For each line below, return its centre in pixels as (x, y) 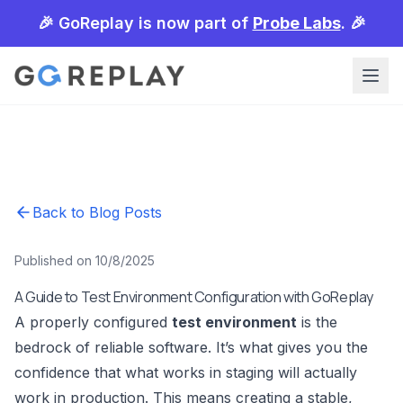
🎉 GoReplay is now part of (145, 23)
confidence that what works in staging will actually (186, 372)
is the (317, 322)
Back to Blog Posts (97, 212)
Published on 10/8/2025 (85, 260)
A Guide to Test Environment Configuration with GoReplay (194, 297)
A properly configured (93, 322)
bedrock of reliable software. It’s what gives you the (191, 347)
